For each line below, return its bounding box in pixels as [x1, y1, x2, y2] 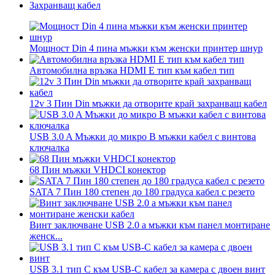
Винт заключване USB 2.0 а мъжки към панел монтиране [29, 219, 270, 230]
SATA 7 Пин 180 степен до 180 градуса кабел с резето [29, 186, 255, 197]
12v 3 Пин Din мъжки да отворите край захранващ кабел [29, 98, 267, 109]
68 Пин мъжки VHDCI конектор [29, 164, 166, 175]
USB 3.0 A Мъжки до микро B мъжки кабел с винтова [29, 131, 256, 142]
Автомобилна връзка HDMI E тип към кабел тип [29, 64, 234, 76]
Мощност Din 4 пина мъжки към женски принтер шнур [29, 42, 263, 53]
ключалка [29, 142, 69, 153]
